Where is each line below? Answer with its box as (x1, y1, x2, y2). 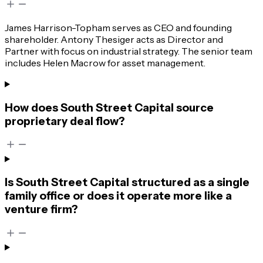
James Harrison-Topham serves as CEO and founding (5, 21, 232, 33)
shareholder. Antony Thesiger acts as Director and (5, 33, 223, 45)
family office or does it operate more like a (5, 188, 232, 203)
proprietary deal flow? (5, 114, 125, 128)
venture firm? (5, 202, 78, 216)
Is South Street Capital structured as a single (5, 175, 249, 189)
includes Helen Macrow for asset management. (5, 56, 205, 69)
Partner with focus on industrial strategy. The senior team (5, 45, 252, 57)
